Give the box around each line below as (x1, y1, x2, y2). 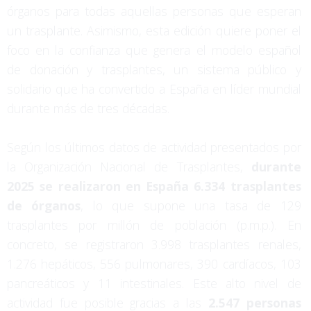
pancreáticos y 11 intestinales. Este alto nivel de (7, 274, 301, 292)
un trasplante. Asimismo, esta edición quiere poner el (7, 22, 301, 39)
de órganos (7, 196, 81, 214)
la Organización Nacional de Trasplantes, (7, 158, 251, 175)
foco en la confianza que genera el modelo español (7, 41, 301, 58)
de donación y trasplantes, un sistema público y (7, 60, 301, 78)
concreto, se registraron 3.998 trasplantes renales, (7, 235, 301, 253)
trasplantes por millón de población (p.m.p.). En (7, 216, 301, 233)
